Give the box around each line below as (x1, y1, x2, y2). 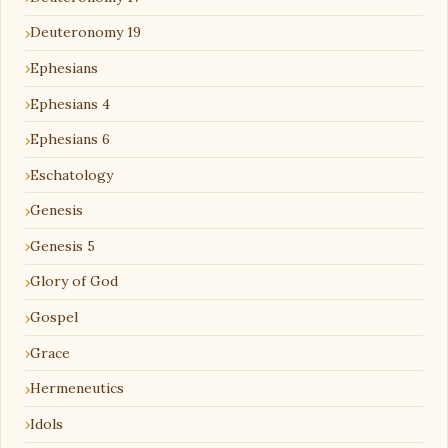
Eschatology (30, 165, 113, 184)
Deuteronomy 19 (30, 23, 141, 42)
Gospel (30, 308, 78, 327)
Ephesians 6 (30, 130, 110, 149)
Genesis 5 (30, 236, 95, 255)
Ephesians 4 (30, 94, 110, 113)
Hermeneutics (30, 379, 124, 398)
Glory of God (30, 272, 118, 291)
